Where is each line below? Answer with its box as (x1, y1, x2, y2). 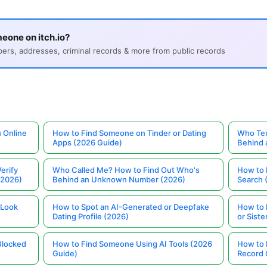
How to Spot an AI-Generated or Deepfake (52, 202, 210, 212)
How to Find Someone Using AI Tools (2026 (52, 239, 213, 249)
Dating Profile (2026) (52, 212, 129, 222)
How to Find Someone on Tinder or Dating (52, 128, 207, 138)
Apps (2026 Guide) (52, 138, 123, 148)
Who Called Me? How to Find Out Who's (52, 165, 200, 175)
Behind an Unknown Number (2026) (52, 175, 186, 185)
